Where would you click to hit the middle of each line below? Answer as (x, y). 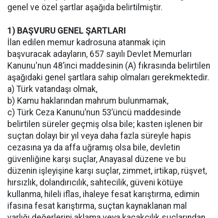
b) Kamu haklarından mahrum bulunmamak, (88, 100)
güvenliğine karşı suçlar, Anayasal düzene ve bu (97, 159)
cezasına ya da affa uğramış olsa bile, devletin (94, 147)
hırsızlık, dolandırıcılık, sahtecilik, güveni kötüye (95, 182)
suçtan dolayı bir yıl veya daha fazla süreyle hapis (99, 136)
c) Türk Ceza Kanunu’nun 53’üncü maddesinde (94, 112)
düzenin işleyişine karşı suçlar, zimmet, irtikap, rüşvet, (107, 171)
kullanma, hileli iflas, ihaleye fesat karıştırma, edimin (103, 194)
